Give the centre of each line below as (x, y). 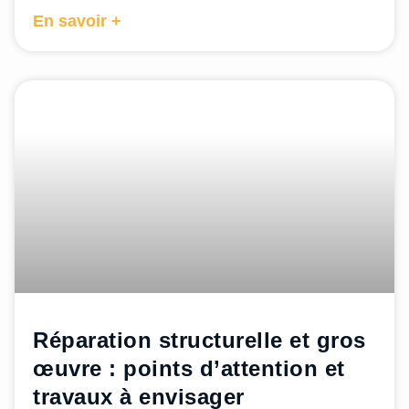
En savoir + (77, 21)
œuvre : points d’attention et (189, 369)
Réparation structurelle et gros (199, 341)
